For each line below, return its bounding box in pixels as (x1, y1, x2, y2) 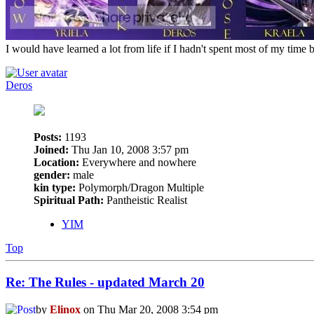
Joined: (34, 144, 69, 156)
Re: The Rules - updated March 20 (6, 274, 205, 289)
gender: (34, 169, 70, 182)
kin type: (34, 182, 76, 194)
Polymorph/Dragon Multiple (76, 182, 204, 194)
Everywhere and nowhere (79, 156, 196, 169)
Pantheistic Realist (104, 194, 187, 207)
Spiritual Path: (34, 194, 104, 207)
